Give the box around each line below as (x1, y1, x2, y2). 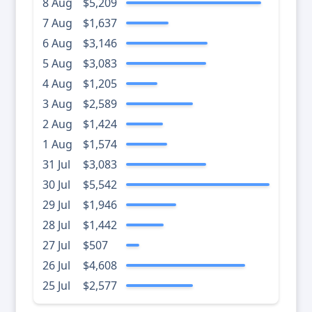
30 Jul (42, 177, 70, 193)
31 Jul (42, 157, 70, 173)
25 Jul (42, 278, 70, 294)
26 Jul (42, 258, 70, 274)
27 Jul (42, 237, 70, 253)
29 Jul (42, 197, 70, 213)
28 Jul (42, 217, 70, 233)
